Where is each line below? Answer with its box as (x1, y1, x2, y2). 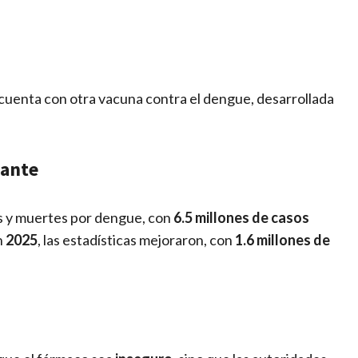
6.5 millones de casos (173, 208, 309, 226)
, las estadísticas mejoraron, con (38, 230, 235, 249)
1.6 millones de (235, 230, 330, 249)
